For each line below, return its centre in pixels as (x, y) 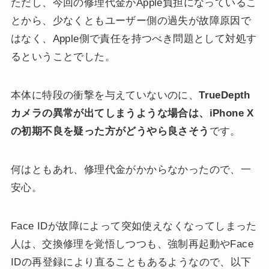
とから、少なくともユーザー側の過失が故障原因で (131, 21)
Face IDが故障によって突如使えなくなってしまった (134, 226)
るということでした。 (63, 57)
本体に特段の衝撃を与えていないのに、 (105, 95)
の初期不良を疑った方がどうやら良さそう (110, 131)
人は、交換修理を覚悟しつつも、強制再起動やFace (132, 244)
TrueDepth (225, 95)
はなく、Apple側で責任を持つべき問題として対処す (134, 39)
